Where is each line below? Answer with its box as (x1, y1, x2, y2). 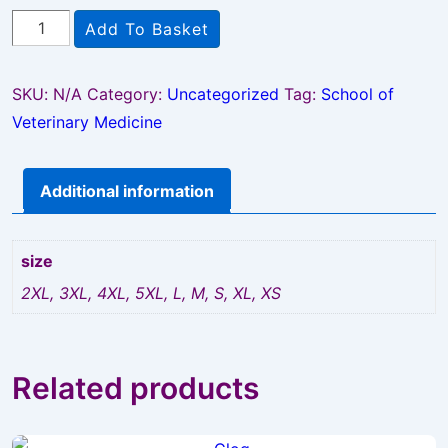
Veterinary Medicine (12, 112, 162, 133)
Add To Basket (85, 19, 210, 40)
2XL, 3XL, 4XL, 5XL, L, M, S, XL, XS (21, 283, 281, 304)
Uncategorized (167, 84, 279, 105)
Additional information (40, 181, 214, 202)
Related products (12, 370, 259, 407)
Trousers (11, 69, 76, 90)
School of (321, 84, 394, 105)
